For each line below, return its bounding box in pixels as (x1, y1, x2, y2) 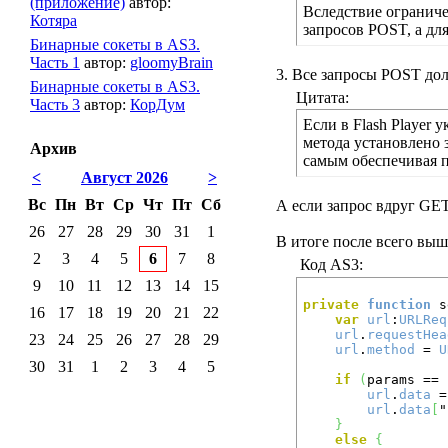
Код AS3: (296, 256, 363, 273)
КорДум (130, 96, 185, 113)
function (367, 297, 431, 312)
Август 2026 (81, 169, 168, 186)
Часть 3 (30, 96, 80, 113)
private (303, 297, 359, 312)
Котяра (30, 12, 77, 29)
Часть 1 (30, 54, 80, 71)
